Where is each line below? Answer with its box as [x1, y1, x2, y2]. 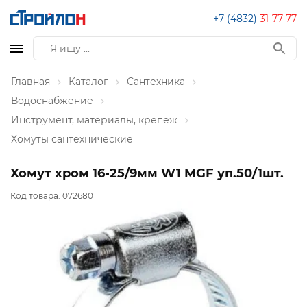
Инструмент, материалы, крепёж [11, 114, 177, 126]
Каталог [69, 75, 108, 88]
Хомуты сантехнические [11, 133, 133, 145]
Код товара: [10, 191, 62, 201]
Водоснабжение [11, 95, 93, 107]
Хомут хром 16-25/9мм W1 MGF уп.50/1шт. [10, 166, 284, 181]
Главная [11, 75, 50, 88]
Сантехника [127, 75, 185, 88]
